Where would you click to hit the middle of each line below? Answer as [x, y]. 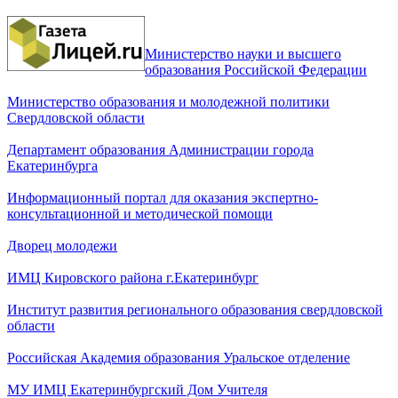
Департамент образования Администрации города [160, 149]
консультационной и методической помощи [140, 213]
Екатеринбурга [52, 165]
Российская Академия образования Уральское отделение [179, 357]
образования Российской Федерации [256, 69]
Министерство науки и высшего [243, 53]
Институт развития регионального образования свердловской [195, 309]
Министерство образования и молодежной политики [168, 101]
